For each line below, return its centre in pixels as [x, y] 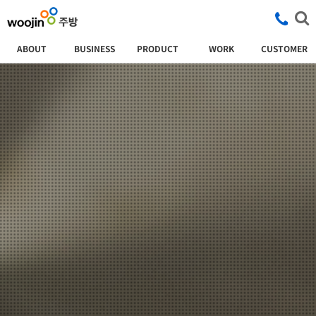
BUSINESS [95, 49]
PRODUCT [158, 49]
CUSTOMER [285, 49]
